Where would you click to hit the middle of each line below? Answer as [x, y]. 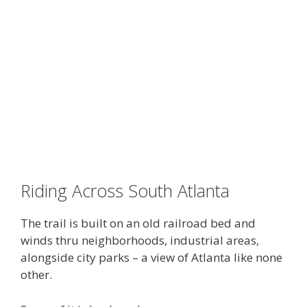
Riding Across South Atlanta [125, 191]
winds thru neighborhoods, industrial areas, [140, 240]
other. [36, 274]
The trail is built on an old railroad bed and [138, 223]
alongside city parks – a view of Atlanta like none [151, 257]
